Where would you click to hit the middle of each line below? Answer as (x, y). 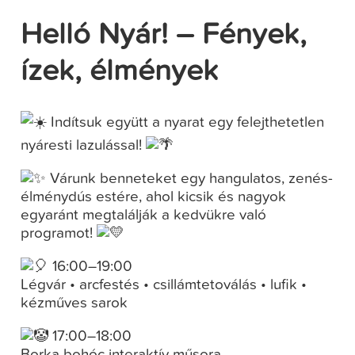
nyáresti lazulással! (84, 145)
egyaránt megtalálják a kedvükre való (144, 215)
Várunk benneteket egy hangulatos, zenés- (190, 178)
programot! (59, 233)
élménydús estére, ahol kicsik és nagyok (154, 197)
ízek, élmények (120, 73)
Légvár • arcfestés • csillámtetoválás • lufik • (164, 284)
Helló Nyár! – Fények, (164, 36)
